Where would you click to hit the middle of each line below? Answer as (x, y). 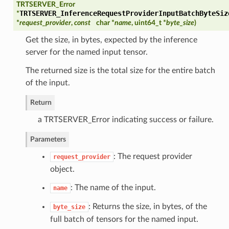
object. (62, 169)
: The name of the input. (113, 187)
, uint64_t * (148, 22)
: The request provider (153, 156)
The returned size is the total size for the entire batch (120, 70)
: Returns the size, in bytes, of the (147, 206)
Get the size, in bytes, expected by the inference (111, 40)
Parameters (48, 139)
